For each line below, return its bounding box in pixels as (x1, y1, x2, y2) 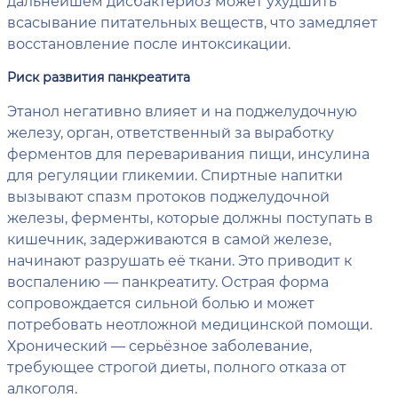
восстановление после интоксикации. (7, 34, 291, 52)
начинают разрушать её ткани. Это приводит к (7, 251, 352, 269)
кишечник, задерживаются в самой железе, (7, 229, 331, 248)
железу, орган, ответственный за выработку (7, 123, 334, 141)
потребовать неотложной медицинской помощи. (7, 314, 372, 333)
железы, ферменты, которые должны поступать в (7, 208, 373, 227)
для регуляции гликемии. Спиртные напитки (7, 165, 343, 184)
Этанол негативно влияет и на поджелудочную (7, 101, 357, 120)
